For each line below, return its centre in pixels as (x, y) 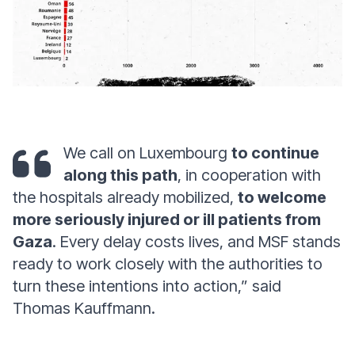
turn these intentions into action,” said (147, 286)
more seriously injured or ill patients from (167, 219)
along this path (120, 175)
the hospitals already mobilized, (125, 197)
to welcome (282, 197)
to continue (275, 153)
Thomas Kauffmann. (84, 308)
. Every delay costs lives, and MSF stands (197, 242)
